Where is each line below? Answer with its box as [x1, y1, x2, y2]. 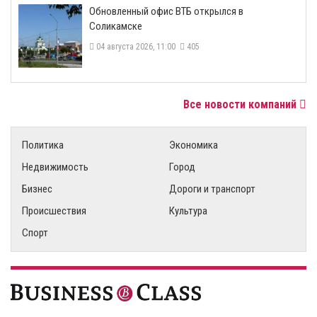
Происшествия [22, 204, 86, 218]
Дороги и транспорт [169, 183, 255, 196]
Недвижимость [22, 161, 88, 174]
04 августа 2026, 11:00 [94, 42, 180, 52]
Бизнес [22, 183, 52, 196]
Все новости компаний [183, 98, 299, 112]
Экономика [169, 139, 218, 152]
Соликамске [89, 20, 142, 33]
